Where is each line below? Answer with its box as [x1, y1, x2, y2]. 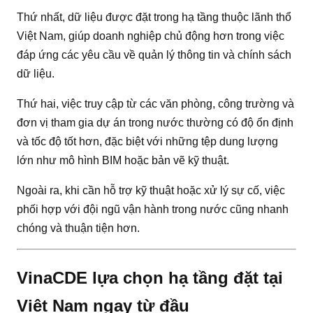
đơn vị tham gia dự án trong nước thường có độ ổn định [17, 116, 293, 129]
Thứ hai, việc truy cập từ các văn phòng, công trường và [17, 97, 294, 110]
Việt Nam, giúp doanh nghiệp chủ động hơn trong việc [17, 29, 284, 42]
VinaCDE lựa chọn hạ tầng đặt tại [17, 268, 283, 287]
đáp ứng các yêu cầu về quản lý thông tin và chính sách [17, 48, 291, 61]
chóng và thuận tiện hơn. [17, 221, 140, 234]
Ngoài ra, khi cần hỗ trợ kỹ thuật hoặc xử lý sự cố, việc [17, 184, 285, 196]
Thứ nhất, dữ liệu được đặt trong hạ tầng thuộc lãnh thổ [17, 10, 291, 23]
